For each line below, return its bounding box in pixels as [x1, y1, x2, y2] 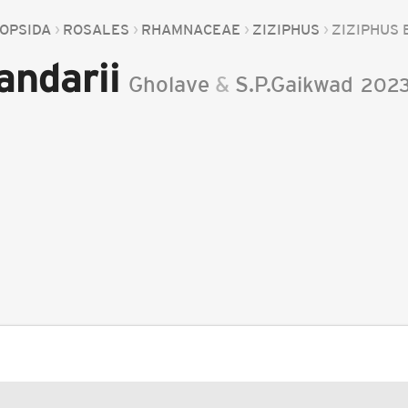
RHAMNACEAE [141, 21, 241, 37]
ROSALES [63, 21, 130, 37]
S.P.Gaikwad [235, 72, 354, 97]
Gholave [128, 72, 210, 97]
